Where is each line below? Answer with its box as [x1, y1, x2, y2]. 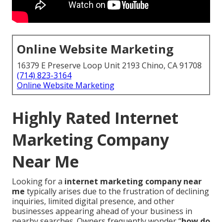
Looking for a [12, 176, 64, 187]
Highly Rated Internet [12, 107, 178, 129]
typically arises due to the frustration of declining [25, 186, 209, 197]
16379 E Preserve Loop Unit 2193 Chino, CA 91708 [17, 60, 202, 71]
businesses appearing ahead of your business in [12, 206, 192, 217]
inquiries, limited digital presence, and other [12, 196, 174, 207]
